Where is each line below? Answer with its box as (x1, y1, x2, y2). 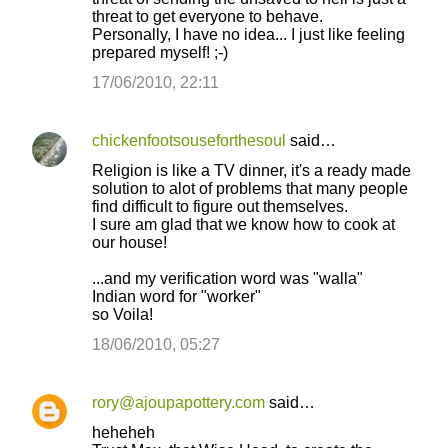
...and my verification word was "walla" (92, 270, 363, 287)
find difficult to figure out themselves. (92, 198, 348, 215)
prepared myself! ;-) (92, 44, 228, 61)
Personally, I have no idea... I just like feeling (92, 26, 405, 43)
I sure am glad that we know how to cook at (92, 216, 395, 233)
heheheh (92, 424, 155, 441)
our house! (92, 234, 167, 251)
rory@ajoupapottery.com (92, 394, 265, 411)
